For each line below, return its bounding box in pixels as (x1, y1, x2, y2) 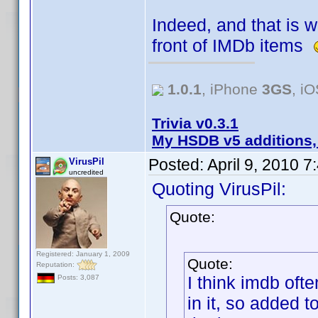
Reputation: (36, 260, 77, 268)
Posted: (148, 155, 207, 174)
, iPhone (202, 81, 262, 97)
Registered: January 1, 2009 (36, 250, 130, 258)
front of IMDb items (152, 35, 313, 55)
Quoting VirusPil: (152, 179, 286, 199)
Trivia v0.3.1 (152, 115, 238, 131)
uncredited (69, 168, 104, 176)
